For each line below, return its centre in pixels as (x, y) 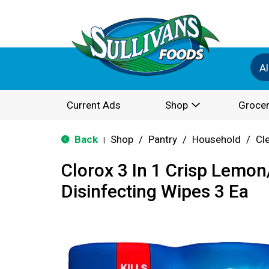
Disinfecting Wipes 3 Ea (155, 191)
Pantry (163, 139)
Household (216, 139)
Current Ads (94, 105)
